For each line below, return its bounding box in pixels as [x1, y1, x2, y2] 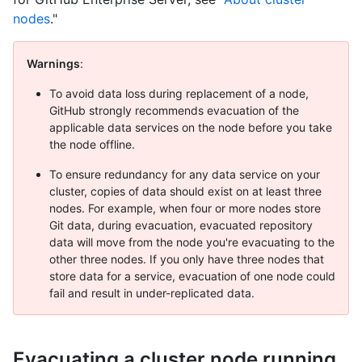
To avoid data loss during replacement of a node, [49, 86, 309, 101]
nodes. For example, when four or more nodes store [49, 201, 321, 216]
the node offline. [49, 137, 135, 152]
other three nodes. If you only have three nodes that [49, 252, 324, 267]
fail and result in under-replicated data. [49, 286, 255, 301]
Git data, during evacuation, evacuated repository [49, 218, 313, 233]
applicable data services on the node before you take [49, 120, 332, 135]
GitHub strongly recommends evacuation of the [49, 103, 299, 118]
